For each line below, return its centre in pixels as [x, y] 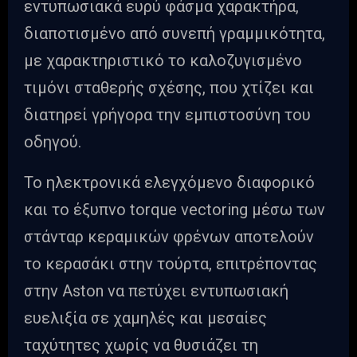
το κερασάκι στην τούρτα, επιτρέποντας [171, 264]
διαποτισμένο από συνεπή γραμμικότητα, [175, 34]
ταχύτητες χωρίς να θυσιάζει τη [141, 345]
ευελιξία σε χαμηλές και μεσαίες [145, 318]
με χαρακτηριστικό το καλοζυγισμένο [163, 61]
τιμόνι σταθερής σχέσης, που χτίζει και [169, 88]
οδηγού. [53, 142]
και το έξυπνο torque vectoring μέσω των [175, 210]
